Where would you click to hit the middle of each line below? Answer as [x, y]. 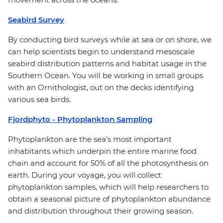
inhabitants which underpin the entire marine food [102, 151]
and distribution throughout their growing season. [101, 211]
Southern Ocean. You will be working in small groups [106, 75]
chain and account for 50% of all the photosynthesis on [108, 163]
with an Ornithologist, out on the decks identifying [101, 87]
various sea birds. [39, 99]
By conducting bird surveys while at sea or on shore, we [110, 40]
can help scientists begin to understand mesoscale [101, 52]
